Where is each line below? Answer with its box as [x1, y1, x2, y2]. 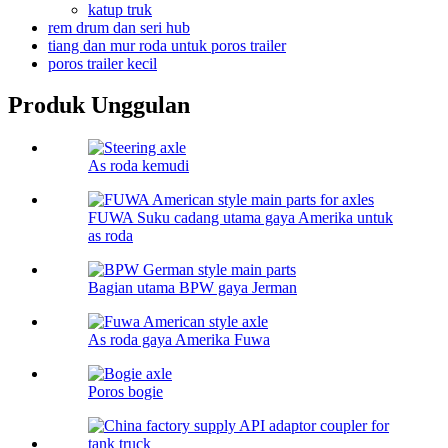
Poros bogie [88, 383, 163, 401]
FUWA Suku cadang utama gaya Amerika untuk [88, 209, 393, 227]
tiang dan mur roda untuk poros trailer [48, 36, 286, 54]
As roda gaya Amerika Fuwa [88, 331, 270, 349]
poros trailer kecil [48, 54, 157, 72]
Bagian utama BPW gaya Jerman [88, 279, 297, 297]
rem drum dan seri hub [48, 18, 190, 36]
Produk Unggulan [8, 92, 190, 119]
